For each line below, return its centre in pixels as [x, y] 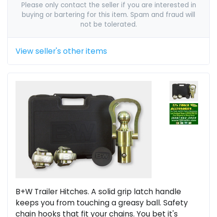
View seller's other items [61, 51]
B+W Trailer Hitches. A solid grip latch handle [98, 191]
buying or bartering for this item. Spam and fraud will [108, 15]
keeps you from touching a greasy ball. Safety [102, 202]
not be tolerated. [108, 25]
